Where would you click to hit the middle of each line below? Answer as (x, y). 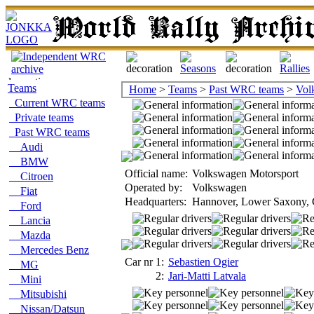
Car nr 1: (144, 262)
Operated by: (153, 187)
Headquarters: (156, 202)
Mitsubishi (38, 294)
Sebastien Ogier (203, 262)
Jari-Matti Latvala (207, 276)
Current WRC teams (57, 103)
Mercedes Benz (49, 250)
